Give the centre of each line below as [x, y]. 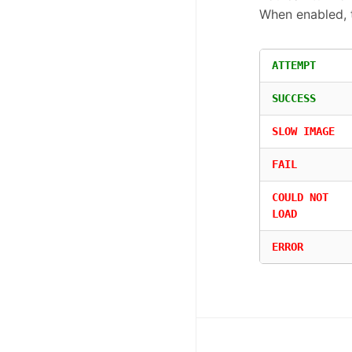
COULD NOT [300, 198]
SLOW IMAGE [303, 132]
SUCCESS [294, 99]
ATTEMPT [294, 66]
